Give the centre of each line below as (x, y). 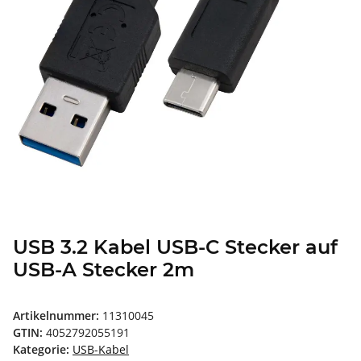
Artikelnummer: (58, 316)
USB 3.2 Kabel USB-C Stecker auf (175, 247)
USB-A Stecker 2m (104, 270)
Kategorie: (43, 350)
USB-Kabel (101, 350)
